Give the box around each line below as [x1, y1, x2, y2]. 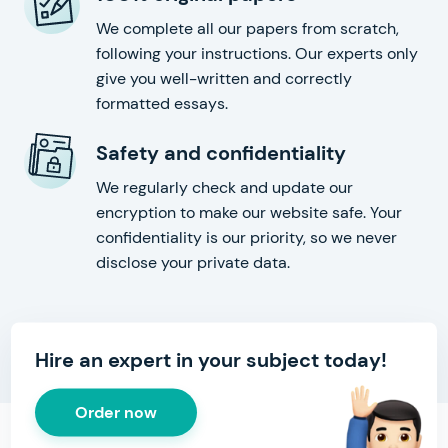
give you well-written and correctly [96, 68, 352, 89]
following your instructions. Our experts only [96, 43, 418, 64]
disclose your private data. [96, 252, 290, 273]
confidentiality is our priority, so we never [96, 227, 397, 248]
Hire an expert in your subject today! [35, 346, 387, 373]
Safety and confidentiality [96, 140, 346, 166]
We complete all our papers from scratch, [96, 18, 399, 39]
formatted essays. [96, 93, 228, 114]
